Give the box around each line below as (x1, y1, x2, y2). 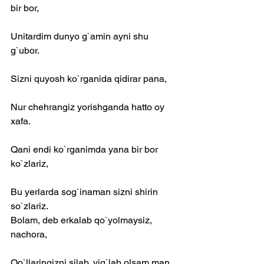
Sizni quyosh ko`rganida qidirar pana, (11, 73, 167, 84)
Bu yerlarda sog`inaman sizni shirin (11, 186, 160, 197)
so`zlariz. (11, 200, 48, 212)
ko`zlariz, (11, 158, 48, 169)
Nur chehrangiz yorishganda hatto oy (11, 101, 167, 113)
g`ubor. (11, 45, 39, 56)
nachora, (11, 229, 47, 240)
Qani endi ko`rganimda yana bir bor (11, 144, 160, 155)
